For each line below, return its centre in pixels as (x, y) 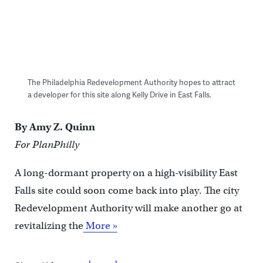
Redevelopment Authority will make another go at (128, 208)
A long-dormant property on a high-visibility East (126, 173)
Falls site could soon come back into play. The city (127, 190)
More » (100, 225)
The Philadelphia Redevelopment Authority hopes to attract (131, 82)
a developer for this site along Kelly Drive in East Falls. (119, 94)
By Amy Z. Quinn (55, 127)
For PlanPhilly (47, 144)
